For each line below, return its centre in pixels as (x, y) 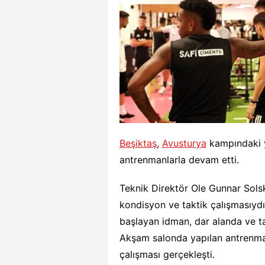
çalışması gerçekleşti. (167, 254)
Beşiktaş (138, 143)
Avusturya (184, 143)
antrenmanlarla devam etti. (179, 159)
